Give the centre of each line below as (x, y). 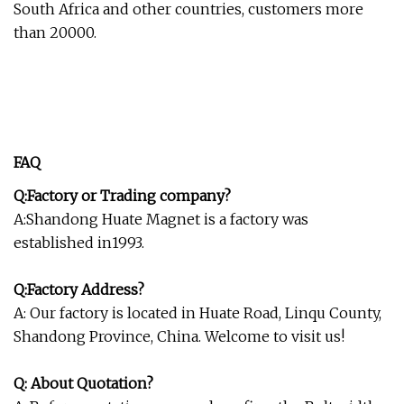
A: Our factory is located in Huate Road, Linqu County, (197, 312)
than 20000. (55, 32)
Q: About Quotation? (83, 383)
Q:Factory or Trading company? (122, 195)
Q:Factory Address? (79, 289)
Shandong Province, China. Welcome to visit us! (179, 336)
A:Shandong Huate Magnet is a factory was (161, 219)
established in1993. (79, 242)
